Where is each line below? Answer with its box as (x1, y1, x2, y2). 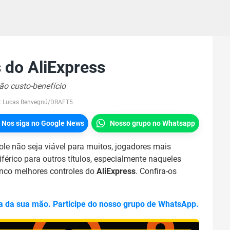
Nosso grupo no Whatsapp (110, 119, 195, 127)
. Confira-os (136, 166, 177, 176)
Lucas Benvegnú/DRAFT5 (3, 99, 73, 106)
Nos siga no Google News (2, 119, 84, 127)
